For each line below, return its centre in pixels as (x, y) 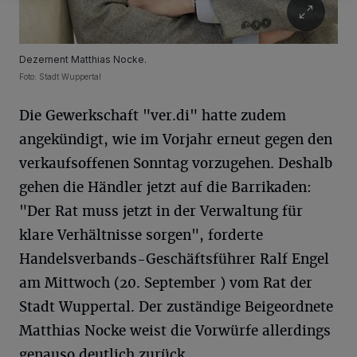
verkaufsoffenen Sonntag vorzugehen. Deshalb (176, 164)
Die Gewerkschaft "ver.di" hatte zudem (153, 116)
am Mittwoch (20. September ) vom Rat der (166, 283)
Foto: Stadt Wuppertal (60, 77)
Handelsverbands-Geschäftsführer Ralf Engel (174, 259)
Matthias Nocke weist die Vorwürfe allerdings (175, 331)
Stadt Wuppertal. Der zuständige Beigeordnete (176, 307)
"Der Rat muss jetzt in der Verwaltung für (161, 212)
